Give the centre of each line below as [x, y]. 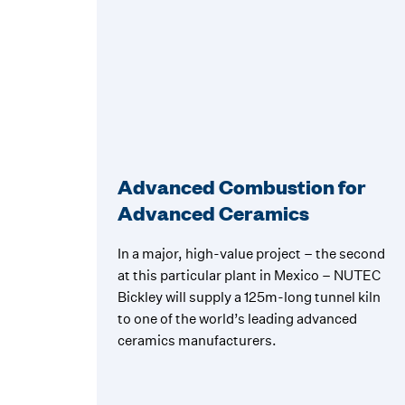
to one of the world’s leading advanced [237, 319]
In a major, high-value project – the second [251, 254]
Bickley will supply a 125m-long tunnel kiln [249, 297]
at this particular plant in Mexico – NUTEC [249, 276]
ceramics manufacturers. [197, 341]
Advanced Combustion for [241, 187]
